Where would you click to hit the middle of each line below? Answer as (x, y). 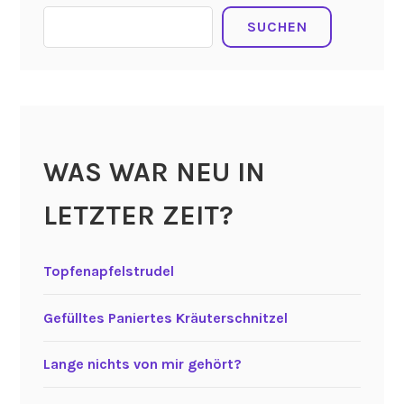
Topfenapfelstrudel (108, 271)
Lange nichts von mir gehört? (142, 364)
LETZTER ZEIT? (138, 216)
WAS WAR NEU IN (154, 173)
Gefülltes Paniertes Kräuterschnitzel (165, 317)
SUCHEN (277, 26)
